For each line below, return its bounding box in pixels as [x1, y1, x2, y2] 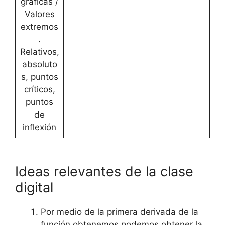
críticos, [24, 84, 55, 94]
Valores [24, 9, 55, 19]
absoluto [22, 59, 57, 69]
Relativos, [20, 47, 59, 57]
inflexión [23, 122, 56, 132]
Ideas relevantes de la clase [15, 163, 193, 180]
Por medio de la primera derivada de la [41, 207, 198, 217]
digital [15, 179, 53, 196]
